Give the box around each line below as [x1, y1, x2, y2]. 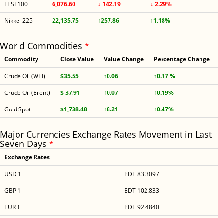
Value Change [104, 55, 144, 63]
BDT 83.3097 [124, 170, 159, 178]
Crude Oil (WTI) [4, 72, 45, 80]
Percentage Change [154, 55, 210, 63]
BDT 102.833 [124, 186, 159, 195]
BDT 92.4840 [124, 203, 159, 211]
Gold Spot [4, 105, 31, 113]
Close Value [60, 55, 94, 63]
